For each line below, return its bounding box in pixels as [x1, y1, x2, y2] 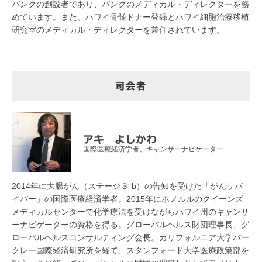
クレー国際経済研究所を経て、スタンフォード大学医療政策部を [12, 245, 249, 255]
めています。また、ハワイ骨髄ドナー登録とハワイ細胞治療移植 [12, 12, 249, 22]
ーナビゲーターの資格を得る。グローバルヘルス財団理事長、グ [12, 219, 249, 229]
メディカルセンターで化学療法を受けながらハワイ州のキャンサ [12, 206, 249, 216]
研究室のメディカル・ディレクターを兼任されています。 [12, 25, 225, 35]
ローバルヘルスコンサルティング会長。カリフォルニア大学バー [12, 232, 249, 242]
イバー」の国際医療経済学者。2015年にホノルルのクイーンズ [12, 194, 243, 204]
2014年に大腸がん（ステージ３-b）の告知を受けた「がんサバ [12, 181, 243, 191]
